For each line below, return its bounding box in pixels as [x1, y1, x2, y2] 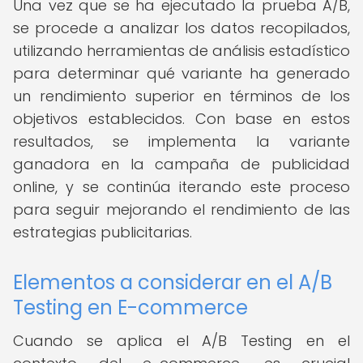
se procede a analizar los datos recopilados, [13, 18, 350, 38]
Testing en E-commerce [13, 294, 248, 321]
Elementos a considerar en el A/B [13, 269, 332, 296]
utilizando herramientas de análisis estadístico [13, 41, 350, 61]
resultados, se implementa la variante [13, 131, 350, 152]
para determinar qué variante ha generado [13, 63, 350, 83]
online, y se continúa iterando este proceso [13, 177, 350, 197]
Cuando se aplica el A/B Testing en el [13, 331, 350, 351]
